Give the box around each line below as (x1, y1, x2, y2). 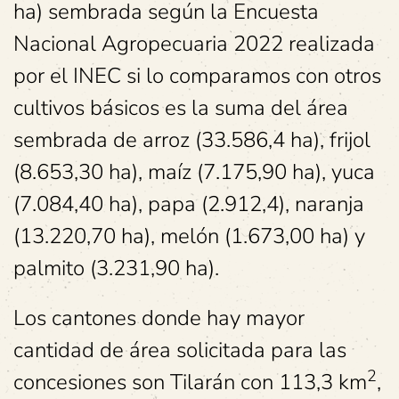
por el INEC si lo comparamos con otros (13, 61, 381, 91)
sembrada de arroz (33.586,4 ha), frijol (13, 126, 370, 155)
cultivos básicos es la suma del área (13, 94, 348, 123)
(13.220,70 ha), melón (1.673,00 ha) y (13, 222, 365, 251)
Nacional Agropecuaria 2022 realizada (13, 29, 375, 59)
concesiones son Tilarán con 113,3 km (13, 368, 367, 397)
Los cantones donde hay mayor (13, 304, 305, 333)
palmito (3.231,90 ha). (13, 254, 219, 283)
